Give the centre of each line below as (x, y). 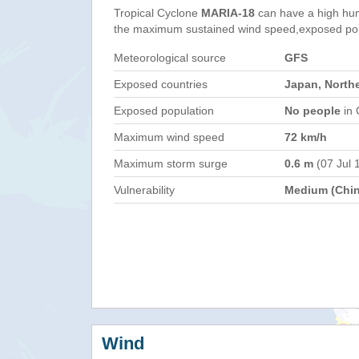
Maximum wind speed (169, 137)
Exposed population (164, 111)
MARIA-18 (228, 13)
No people (313, 111)
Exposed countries (161, 84)
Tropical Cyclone (157, 13)
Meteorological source (170, 58)
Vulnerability (144, 190)
